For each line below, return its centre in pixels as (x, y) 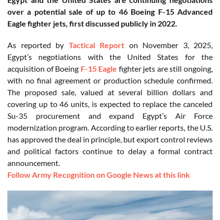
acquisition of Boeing (44, 69)
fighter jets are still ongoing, (165, 69)
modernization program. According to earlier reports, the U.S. (110, 128)
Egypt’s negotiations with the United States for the (110, 57)
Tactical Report (96, 45)
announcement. (34, 163)
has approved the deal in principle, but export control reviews (110, 139)
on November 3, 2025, (168, 45)
